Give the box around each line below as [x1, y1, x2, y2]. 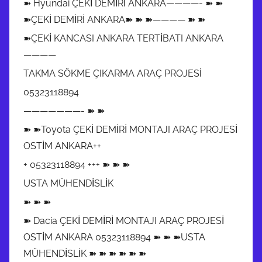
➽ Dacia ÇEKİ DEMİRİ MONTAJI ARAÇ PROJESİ [23, 215, 224, 226]
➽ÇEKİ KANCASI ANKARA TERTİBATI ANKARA [23, 32, 223, 44]
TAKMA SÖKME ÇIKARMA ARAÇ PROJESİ [23, 67, 202, 79]
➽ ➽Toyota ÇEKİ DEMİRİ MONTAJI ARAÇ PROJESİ [23, 123, 237, 135]
